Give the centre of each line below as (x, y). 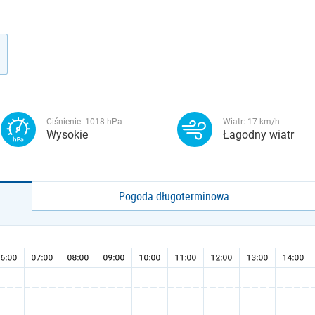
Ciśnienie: (66, 122)
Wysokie (67, 135)
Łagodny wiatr (258, 135)
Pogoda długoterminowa (174, 196)
